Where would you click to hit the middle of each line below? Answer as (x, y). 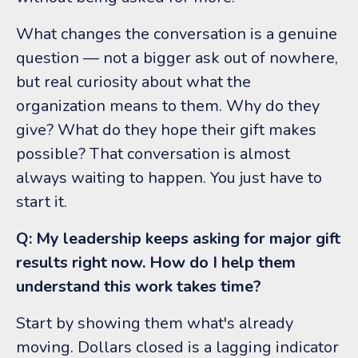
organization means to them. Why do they (168, 105)
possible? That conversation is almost (153, 153)
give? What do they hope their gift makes (166, 129)
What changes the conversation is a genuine (177, 34)
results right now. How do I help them (156, 262)
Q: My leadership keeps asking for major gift (178, 238)
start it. (42, 201)
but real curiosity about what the (133, 82)
